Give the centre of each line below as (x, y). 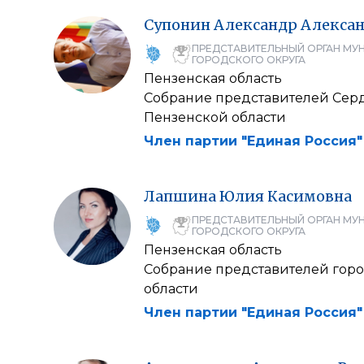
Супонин (177, 25)
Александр (256, 25)
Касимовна (310, 196)
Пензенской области (215, 117)
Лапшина (180, 196)
